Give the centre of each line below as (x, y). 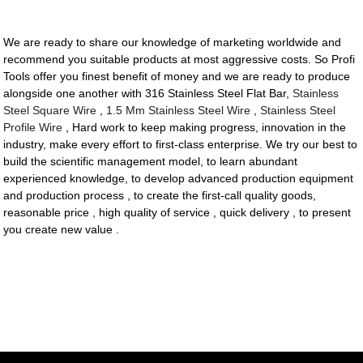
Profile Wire (33, 128)
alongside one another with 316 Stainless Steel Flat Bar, (148, 94)
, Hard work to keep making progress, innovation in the (205, 128)
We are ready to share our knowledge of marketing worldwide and (173, 43)
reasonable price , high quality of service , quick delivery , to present (177, 213)
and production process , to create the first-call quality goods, (160, 196)
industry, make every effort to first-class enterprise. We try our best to (181, 145)
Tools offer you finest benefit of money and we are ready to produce (177, 77)
